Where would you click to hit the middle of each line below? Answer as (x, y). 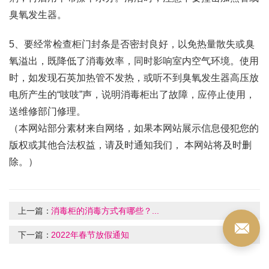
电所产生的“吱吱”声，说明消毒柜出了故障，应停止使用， (132, 95)
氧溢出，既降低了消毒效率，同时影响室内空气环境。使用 (134, 61)
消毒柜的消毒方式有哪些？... (105, 211)
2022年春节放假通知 (90, 235)
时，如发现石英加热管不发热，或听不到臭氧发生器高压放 (134, 78)
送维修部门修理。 (47, 112)
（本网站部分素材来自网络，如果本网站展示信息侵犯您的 (134, 128)
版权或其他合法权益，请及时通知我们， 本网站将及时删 (130, 145)
